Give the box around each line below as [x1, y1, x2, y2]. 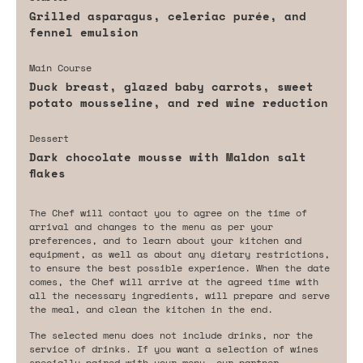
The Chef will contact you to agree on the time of [29, 205, 307, 220]
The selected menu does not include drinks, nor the [29, 327, 313, 342]
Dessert [29, 130, 69, 145]
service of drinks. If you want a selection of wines [29, 341, 318, 356]
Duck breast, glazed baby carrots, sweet [29, 77, 314, 95]
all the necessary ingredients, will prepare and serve [29, 288, 330, 302]
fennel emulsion [29, 23, 139, 41]
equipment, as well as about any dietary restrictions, [29, 246, 330, 261]
